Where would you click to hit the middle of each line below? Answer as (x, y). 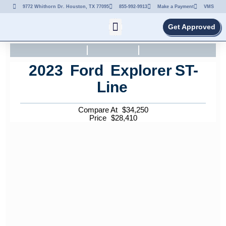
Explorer (142, 71)
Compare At (99, 110)
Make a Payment (175, 6)
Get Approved (192, 27)
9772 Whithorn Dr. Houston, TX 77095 (66, 6)
